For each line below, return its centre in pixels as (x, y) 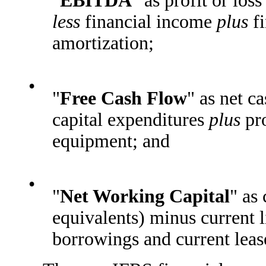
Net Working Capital (145, 197)
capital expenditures (131, 119)
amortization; (103, 43)
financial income (148, 21)
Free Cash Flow (123, 98)
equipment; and (111, 141)
